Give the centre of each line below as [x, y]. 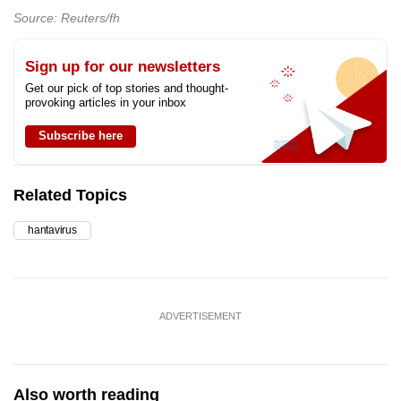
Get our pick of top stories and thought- [127, 89]
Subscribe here [81, 136]
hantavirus [52, 230]
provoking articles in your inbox [106, 103]
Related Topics [70, 196]
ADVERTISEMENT [200, 316]
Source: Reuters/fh [67, 18]
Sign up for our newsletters [123, 67]
